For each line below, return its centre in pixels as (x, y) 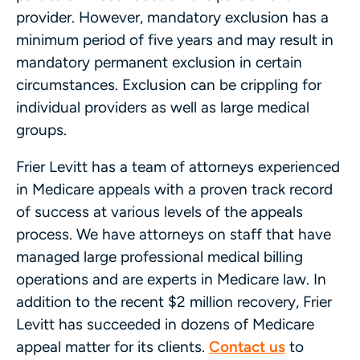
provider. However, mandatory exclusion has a (172, 17)
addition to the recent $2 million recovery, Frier (174, 301)
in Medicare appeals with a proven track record (174, 189)
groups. (41, 129)
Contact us (247, 346)
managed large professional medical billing (160, 256)
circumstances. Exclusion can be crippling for (169, 84)
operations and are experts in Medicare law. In (171, 279)
